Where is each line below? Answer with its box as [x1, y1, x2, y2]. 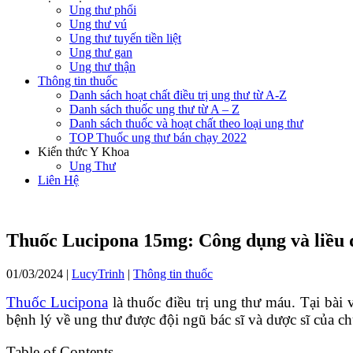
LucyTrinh [72, 266, 124, 281]
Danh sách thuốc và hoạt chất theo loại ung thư [69, 117, 303, 130]
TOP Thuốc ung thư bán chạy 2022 [69, 131, 247, 144]
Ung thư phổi [69, 3, 136, 17]
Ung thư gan [69, 46, 132, 59]
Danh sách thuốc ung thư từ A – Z [69, 102, 240, 116]
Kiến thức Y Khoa [38, 145, 129, 158]
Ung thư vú [69, 17, 127, 31]
